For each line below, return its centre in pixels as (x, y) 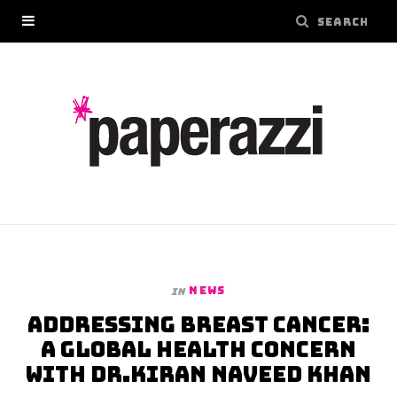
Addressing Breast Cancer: (198, 325)
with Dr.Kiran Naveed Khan (198, 374)
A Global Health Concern (198, 350)
